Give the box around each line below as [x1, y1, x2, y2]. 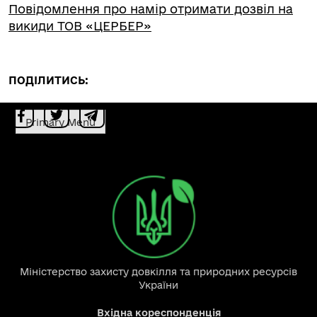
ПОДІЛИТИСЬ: [8, 74, 88, 86]
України [139, 279, 178, 292]
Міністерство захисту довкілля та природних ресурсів [20, 266, 297, 278]
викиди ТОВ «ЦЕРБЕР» [8, 19, 151, 33]
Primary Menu [25, 116, 96, 128]
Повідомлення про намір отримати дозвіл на [8, 2, 293, 16]
